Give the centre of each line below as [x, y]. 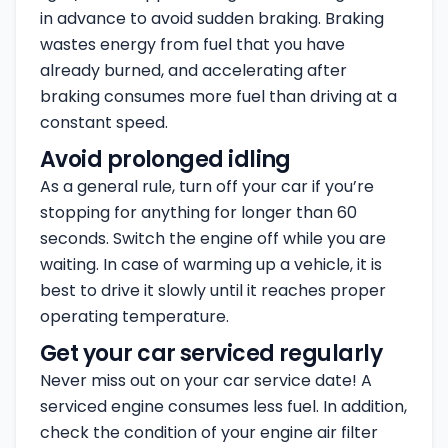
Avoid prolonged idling [165, 159]
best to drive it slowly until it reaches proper [213, 290]
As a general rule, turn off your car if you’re [207, 186]
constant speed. [104, 122]
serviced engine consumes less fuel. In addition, [223, 406]
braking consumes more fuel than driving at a [218, 96]
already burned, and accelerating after [193, 70]
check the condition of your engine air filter [209, 432]
